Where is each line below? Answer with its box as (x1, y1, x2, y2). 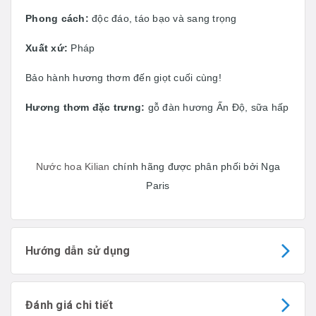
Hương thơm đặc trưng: (25, 101, 145, 113)
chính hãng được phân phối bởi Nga (109, 160, 281, 172)
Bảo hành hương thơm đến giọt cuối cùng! (25, 71, 221, 83)
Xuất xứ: (25, 42, 68, 54)
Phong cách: (25, 12, 89, 24)
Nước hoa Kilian (35, 160, 110, 172)
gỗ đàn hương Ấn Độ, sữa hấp (145, 101, 289, 113)
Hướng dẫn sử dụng (25, 243, 130, 257)
